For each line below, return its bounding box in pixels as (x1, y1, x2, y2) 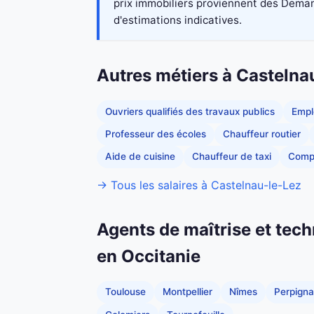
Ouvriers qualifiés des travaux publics (105, 105, 275, 117)
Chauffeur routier (223, 128, 301, 140)
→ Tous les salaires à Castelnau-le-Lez (97, 177, 301, 192)
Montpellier (163, 286, 212, 298)
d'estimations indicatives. (114, 13, 242, 27)
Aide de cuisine (105, 151, 175, 163)
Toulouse (105, 286, 146, 298)
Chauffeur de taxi (192, 151, 271, 163)
